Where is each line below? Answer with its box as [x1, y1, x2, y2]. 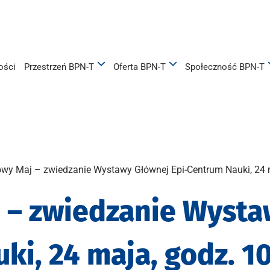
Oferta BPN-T [113, 61, 166, 72]
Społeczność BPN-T [185, 61, 265, 72]
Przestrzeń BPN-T [24, 61, 94, 72]
